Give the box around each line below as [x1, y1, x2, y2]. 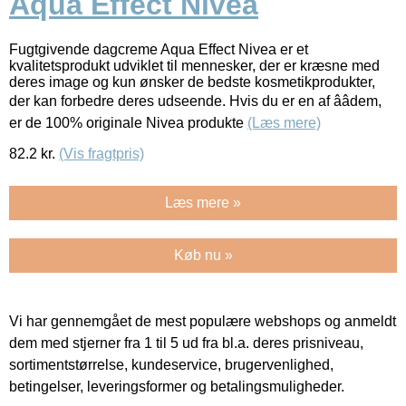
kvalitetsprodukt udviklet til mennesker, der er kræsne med [9, 57, 380, 73]
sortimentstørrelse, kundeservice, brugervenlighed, [9, 356, 333, 372]
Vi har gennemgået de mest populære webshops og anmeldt [9, 313, 396, 329]
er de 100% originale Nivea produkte [9, 114, 247, 130]
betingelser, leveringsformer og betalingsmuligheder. [9, 378, 344, 394]
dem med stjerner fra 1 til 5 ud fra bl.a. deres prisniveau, [9, 334, 363, 351]
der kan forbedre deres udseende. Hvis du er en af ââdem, [9, 92, 382, 109]
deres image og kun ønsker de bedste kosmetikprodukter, [9, 73, 375, 90]
